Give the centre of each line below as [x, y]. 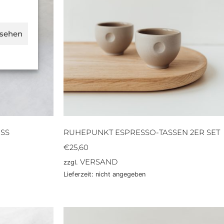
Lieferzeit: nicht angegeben [104, 174]
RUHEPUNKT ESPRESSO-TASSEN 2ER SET [142, 132]
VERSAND [99, 162]
